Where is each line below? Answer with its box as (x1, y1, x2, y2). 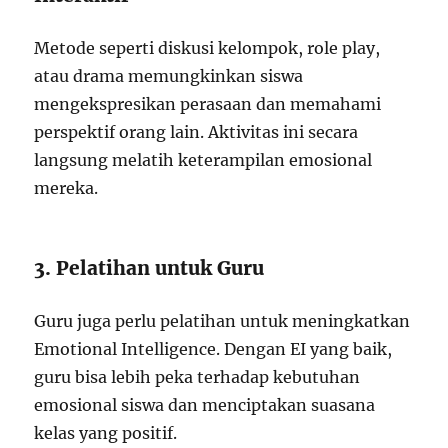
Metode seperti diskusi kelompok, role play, (34, 38, 381, 59)
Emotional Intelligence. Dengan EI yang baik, (34, 339, 393, 360)
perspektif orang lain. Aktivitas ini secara (34, 122, 359, 143)
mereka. (34, 178, 99, 199)
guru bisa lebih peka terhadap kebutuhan (34, 367, 361, 388)
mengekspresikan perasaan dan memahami (34, 94, 382, 115)
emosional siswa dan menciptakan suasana (34, 395, 376, 416)
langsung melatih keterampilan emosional (34, 150, 373, 171)
